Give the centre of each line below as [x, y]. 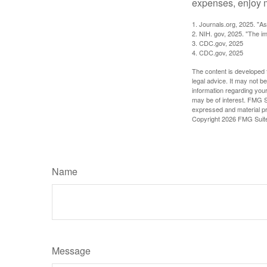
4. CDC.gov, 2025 [218, 53]
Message [71, 251]
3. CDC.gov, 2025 [218, 43]
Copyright [207, 119]
